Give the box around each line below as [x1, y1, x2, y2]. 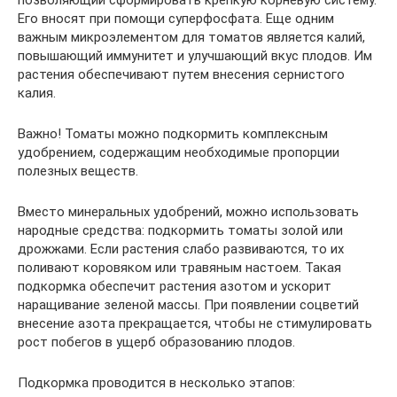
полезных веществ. [18, 162, 138, 179]
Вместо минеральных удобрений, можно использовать [18, 203, 359, 220]
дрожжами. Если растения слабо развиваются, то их [18, 240, 344, 257]
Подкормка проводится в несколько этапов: [18, 374, 295, 391]
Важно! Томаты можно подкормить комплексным [18, 125, 328, 142]
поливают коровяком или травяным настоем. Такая [18, 259, 341, 276]
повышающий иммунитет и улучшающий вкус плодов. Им [18, 47, 372, 64]
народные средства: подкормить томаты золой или [18, 222, 343, 238]
